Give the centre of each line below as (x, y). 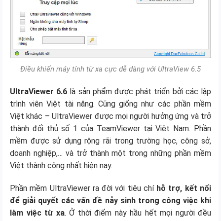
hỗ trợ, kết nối (184, 188)
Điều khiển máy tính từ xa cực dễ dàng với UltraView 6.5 (110, 69)
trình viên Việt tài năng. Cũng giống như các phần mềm (110, 104)
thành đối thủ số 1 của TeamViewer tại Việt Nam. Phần (110, 128)
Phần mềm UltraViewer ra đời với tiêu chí (83, 188)
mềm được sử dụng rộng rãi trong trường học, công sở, (110, 141)
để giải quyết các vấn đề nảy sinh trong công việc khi (110, 200)
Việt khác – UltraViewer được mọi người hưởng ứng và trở (110, 116)
